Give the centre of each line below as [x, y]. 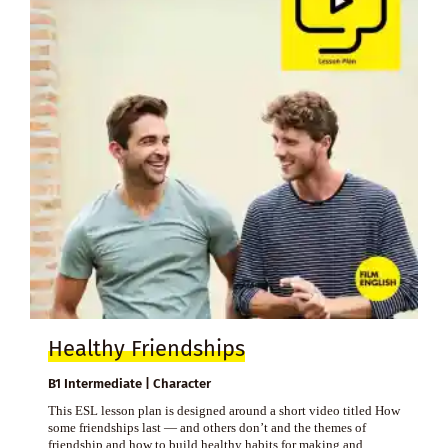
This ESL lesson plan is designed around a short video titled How [223, 410]
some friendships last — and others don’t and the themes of [206, 427]
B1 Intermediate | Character [129, 383]
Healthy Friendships [146, 348]
